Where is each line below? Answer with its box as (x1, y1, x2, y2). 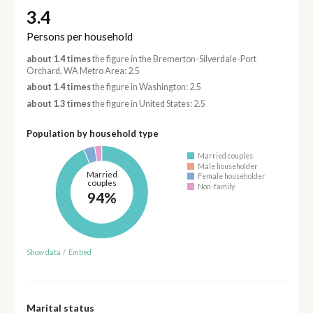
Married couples (198, 152, 254, 161)
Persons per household (26, 30, 133, 43)
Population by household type (26, 127, 159, 139)
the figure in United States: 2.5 (90, 98, 205, 109)
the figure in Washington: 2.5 (90, 82, 201, 93)
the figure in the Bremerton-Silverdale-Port (90, 54, 256, 65)
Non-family (198, 182, 235, 191)
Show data (26, 248, 61, 257)
